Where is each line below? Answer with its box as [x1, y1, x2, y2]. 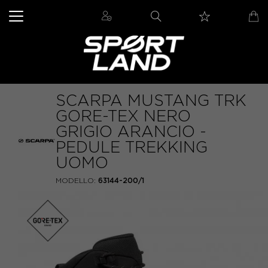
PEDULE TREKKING [56, 139, 208, 156]
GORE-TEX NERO [56, 108, 191, 124]
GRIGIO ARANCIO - [56, 123, 206, 140]
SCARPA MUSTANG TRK [56, 92, 246, 109]
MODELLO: [56, 176, 96, 184]
